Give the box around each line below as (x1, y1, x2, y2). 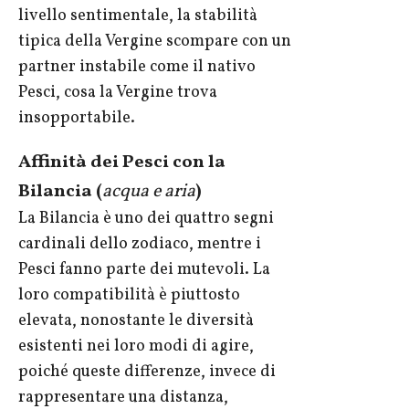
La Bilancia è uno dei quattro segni (18, 207, 274, 231)
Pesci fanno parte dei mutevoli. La (18, 258, 270, 282)
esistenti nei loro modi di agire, (18, 335, 254, 359)
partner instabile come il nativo (18, 56, 256, 79)
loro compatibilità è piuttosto (18, 284, 240, 308)
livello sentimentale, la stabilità (18, 5, 257, 28)
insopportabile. (18, 107, 135, 131)
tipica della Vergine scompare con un (18, 30, 291, 54)
